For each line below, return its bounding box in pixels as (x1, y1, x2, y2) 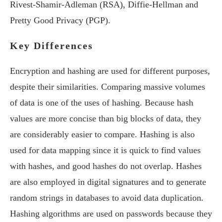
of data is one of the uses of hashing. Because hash (10, 98, 193, 108)
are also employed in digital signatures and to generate (10, 177, 206, 187)
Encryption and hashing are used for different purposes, (10, 66, 210, 76)
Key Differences (10, 40, 93, 51)
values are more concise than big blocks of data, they (10, 113, 201, 123)
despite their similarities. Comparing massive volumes (10, 82, 205, 92)
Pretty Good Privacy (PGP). (10, 15, 111, 25)
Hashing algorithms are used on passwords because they (10, 209, 212, 219)
